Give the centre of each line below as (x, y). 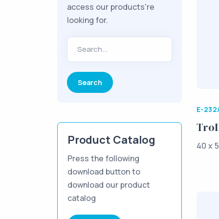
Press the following (103, 158)
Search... (93, 49)
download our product (109, 185)
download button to (104, 172)
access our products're (111, 7)
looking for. (88, 20)
